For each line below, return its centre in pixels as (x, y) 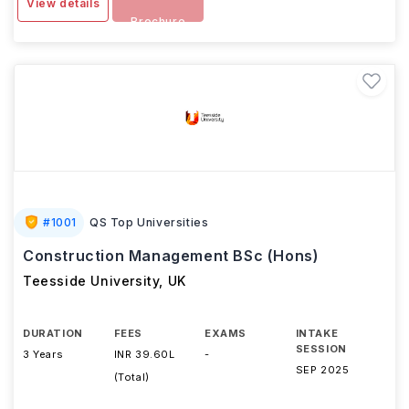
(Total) (131, 377)
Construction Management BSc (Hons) (171, 256)
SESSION (321, 349)
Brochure (158, 21)
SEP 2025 (322, 370)
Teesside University (91, 281)
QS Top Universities (149, 222)
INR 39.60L (144, 354)
